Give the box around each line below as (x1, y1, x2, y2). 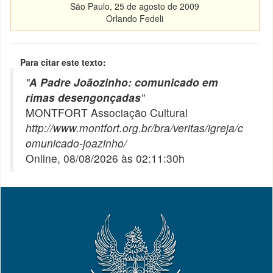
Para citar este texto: (20, 56, 107, 68)
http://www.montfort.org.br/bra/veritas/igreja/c (26, 120, 244, 135)
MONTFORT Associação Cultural (26, 105, 188, 120)
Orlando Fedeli (106, 12, 164, 24)
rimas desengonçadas (26, 90, 141, 105)
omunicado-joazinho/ (26, 135, 127, 151)
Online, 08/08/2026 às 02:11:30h (26, 151, 185, 166)
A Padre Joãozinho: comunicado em (29, 74, 219, 90)
